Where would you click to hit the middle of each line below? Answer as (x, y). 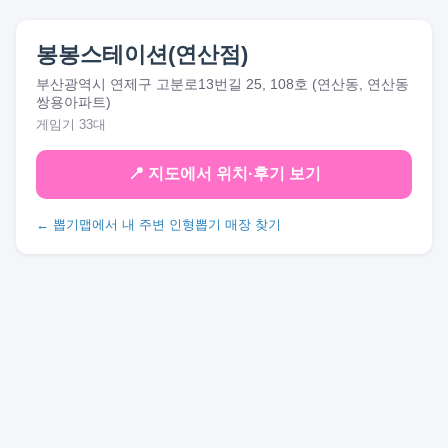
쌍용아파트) (73, 102)
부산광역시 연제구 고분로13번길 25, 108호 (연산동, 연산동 (222, 84)
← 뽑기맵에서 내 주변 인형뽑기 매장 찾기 (158, 224)
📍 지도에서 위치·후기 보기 (224, 173)
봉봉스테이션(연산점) (142, 54)
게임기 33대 (71, 124)
